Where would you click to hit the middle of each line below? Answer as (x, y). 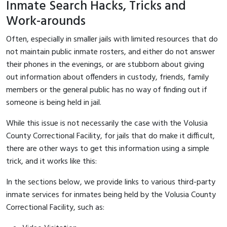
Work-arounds (46, 21)
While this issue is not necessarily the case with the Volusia (107, 123)
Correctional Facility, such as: (55, 207)
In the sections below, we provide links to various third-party (111, 182)
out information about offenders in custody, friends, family (107, 77)
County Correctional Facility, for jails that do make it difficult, (110, 136)
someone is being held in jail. (55, 103)
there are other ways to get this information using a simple (108, 149)
